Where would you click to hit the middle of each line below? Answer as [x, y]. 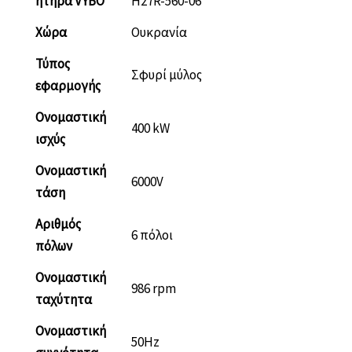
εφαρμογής [68, 86]
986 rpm [154, 289]
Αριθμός [58, 224]
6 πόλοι [152, 235]
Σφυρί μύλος [167, 75]
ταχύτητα [64, 300]
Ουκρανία [159, 33]
